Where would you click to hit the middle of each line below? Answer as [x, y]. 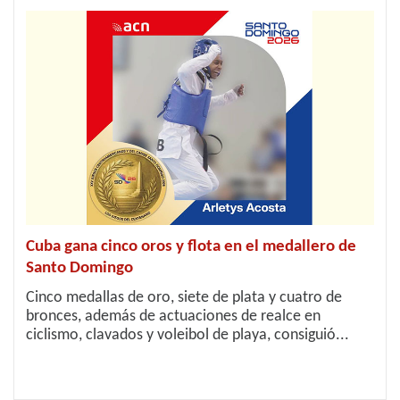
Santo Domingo [79, 268]
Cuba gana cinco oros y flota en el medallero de [191, 247]
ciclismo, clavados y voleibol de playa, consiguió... [187, 335]
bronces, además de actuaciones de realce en [173, 317]
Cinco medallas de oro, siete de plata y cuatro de [184, 298]
